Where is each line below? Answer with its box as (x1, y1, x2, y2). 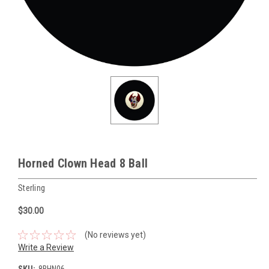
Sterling (18, 183, 45, 193)
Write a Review (18, 242, 74, 252)
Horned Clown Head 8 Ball (18, 156, 148, 171)
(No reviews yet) (84, 229, 146, 240)
